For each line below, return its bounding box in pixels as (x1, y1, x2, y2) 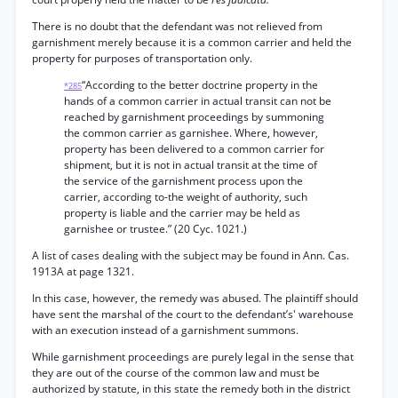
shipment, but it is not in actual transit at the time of (64, 157, 317, 172)
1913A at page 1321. (32, 264, 134, 279)
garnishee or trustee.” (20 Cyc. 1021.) (64, 221, 247, 236)
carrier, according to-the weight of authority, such (64, 189, 307, 204)
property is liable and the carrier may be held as (64, 205, 300, 220)
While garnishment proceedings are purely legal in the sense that (32, 349, 354, 364)
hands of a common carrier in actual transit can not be (64, 93, 331, 108)
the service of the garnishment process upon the (64, 173, 303, 188)
